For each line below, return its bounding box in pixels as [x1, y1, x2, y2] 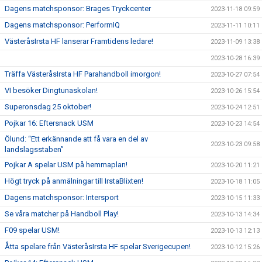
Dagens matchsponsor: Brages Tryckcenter [5, 4, 151, 13]
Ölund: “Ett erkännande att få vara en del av [5, 135, 148, 143]
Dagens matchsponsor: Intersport [5, 193, 119, 202]
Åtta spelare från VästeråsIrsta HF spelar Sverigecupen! [5, 242, 191, 251]
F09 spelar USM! [5, 226, 60, 235]
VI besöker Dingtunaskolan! [5, 86, 98, 95]
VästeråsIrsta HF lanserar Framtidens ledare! [5, 37, 153, 46]
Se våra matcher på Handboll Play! [5, 209, 119, 218]
